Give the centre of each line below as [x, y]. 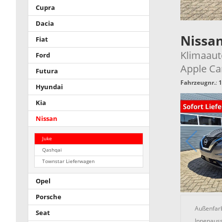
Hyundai [49, 87]
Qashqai [52, 150]
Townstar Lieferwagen [69, 161]
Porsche [49, 197]
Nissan [47, 118]
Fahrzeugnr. [198, 82]
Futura [47, 71]
